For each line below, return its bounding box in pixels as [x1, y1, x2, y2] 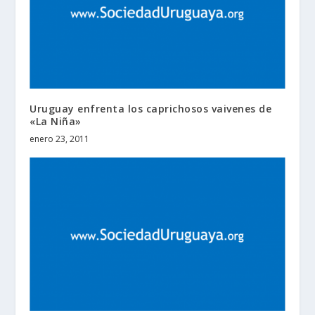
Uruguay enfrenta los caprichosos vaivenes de [30, 102, 272, 116]
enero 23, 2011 [30, 133, 90, 146]
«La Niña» [30, 115, 82, 129]
